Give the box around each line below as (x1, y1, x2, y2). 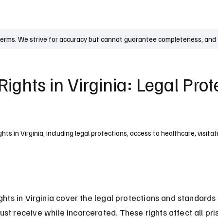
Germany (52, 10, 79, 19)
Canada (125, 10, 148, 19)
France (21, 10, 42, 19)
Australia (89, 10, 115, 19)
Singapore (158, 10, 189, 19)
